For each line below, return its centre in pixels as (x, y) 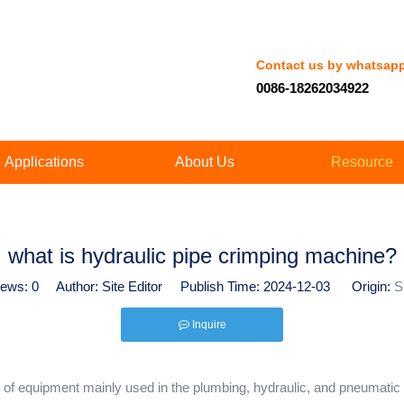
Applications (44, 162)
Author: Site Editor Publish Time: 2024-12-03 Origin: (216, 286)
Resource (362, 162)
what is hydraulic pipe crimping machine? (202, 256)
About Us (205, 162)
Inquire (209, 325)
